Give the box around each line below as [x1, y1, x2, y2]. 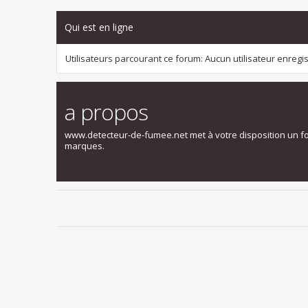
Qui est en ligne [65, 21, 133, 34]
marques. [65, 140, 104, 153]
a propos [65, 97, 148, 127]
